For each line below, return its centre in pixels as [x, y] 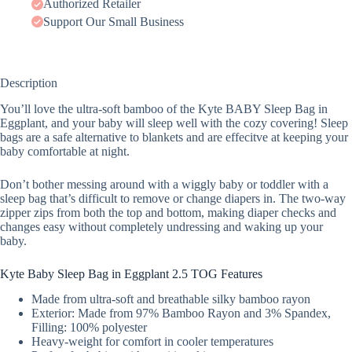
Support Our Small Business [114, 21]
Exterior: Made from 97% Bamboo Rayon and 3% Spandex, [181, 313]
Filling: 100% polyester [89, 328]
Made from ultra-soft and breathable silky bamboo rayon [171, 299]
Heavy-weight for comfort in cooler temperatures [152, 342]
